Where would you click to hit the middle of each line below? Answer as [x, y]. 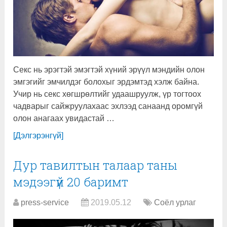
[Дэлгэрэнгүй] [39, 135]
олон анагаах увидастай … [64, 118]
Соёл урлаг [175, 202]
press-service [45, 202]
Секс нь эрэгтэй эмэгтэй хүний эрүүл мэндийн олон [109, 69]
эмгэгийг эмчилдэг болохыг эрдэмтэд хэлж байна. [106, 82]
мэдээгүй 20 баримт [71, 182]
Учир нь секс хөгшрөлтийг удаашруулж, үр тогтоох [107, 94]
